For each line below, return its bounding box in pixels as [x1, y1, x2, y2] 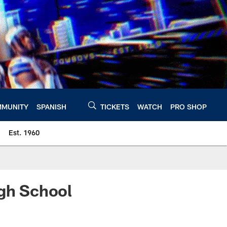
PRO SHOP [170, 102, 207, 111]
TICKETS [100, 102, 129, 111]
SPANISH [36, 102, 66, 111]
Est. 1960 [9, 128, 40, 137]
